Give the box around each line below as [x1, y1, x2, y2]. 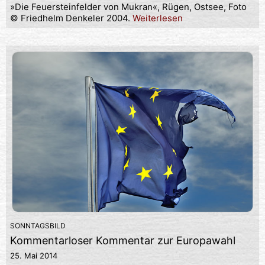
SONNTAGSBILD [10, 221, 66, 230]
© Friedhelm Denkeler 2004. [10, 12, 132, 24]
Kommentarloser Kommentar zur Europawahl [10, 234, 235, 247]
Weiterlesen [132, 12, 183, 24]
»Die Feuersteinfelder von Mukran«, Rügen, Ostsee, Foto [10, 1, 247, 13]
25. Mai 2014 [10, 250, 57, 260]
